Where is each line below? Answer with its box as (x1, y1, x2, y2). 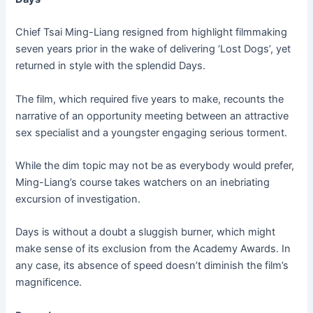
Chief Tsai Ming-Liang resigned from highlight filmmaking (15, 26, 288, 39)
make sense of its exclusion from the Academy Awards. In (15, 242, 291, 256)
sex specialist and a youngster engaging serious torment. (15, 126, 288, 139)
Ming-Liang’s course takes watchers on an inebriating (15, 176, 270, 189)
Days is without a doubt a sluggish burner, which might (15, 226, 276, 239)
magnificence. (15, 276, 82, 289)
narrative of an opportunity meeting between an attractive (15, 109, 289, 122)
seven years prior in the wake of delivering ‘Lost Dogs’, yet (15, 43, 291, 56)
